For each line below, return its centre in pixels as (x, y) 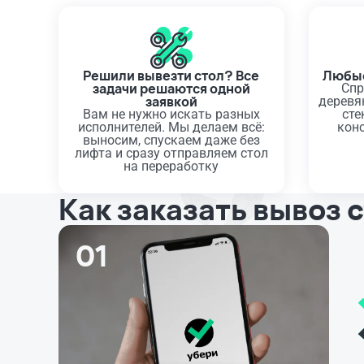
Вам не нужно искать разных (171, 114)
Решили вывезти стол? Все (171, 76)
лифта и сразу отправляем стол (171, 153)
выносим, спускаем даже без (171, 140)
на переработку (171, 166)
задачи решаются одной (171, 89)
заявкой (171, 102)
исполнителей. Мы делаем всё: (171, 127)
